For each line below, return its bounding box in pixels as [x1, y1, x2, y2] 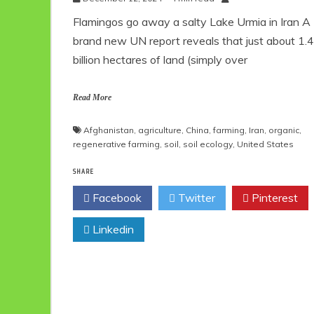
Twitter [175, 190, 215, 205]
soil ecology [183, 138, 233, 149]
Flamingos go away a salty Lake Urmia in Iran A [73, 14, 310, 29]
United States [237, 138, 294, 149]
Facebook [90, 190, 142, 205]
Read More [73, 92, 111, 102]
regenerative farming [73, 138, 160, 149]
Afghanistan [83, 124, 134, 135]
